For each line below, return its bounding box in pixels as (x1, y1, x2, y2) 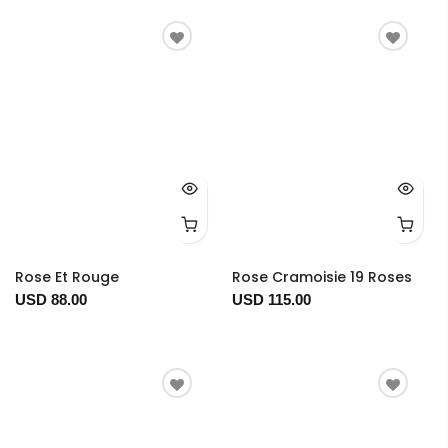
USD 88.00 (15, 291, 87, 309)
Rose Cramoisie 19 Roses (231, 267, 412, 288)
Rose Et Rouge (15, 267, 119, 288)
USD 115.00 (231, 291, 311, 309)
